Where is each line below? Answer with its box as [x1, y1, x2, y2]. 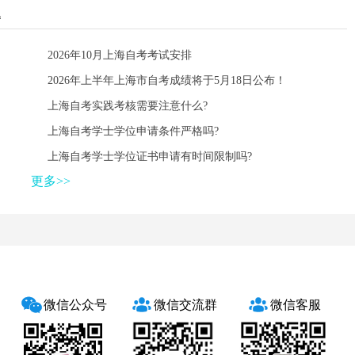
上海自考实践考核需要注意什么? [47, 100, 208, 113]
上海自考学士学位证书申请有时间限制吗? [47, 151, 252, 163]
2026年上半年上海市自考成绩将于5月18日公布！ [47, 74, 286, 87]
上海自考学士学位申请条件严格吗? [47, 125, 219, 138]
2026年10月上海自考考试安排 [47, 49, 192, 62]
